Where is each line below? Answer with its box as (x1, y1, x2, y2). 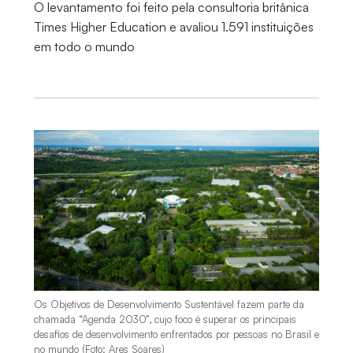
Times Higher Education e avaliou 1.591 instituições (33, 19, 314, 35)
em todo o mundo (33, 39, 135, 54)
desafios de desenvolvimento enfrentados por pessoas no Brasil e (33, 328, 319, 341)
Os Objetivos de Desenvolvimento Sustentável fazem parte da (33, 298, 304, 311)
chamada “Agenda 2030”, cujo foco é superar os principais (33, 313, 296, 326)
